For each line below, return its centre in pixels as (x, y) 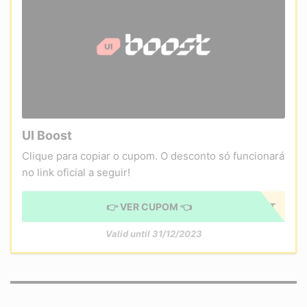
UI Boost (47, 136)
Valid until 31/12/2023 (153, 234)
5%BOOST (251, 207)
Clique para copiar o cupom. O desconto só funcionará (153, 156)
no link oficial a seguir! (76, 173)
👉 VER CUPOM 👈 (149, 207)
